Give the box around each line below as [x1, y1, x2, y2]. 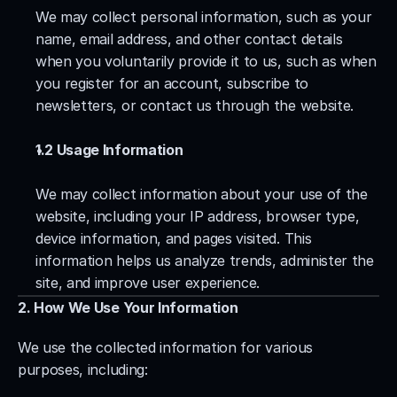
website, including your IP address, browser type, [35, 207, 360, 225]
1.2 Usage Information [35, 141, 183, 159]
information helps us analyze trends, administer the [35, 252, 374, 269]
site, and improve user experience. [35, 274, 261, 292]
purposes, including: [18, 361, 148, 378]
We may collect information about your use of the [35, 185, 368, 203]
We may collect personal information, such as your [35, 8, 372, 26]
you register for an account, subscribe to [35, 74, 308, 92]
